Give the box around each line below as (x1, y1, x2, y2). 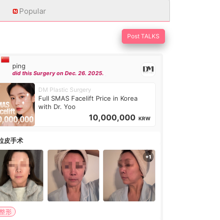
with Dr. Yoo (38, 103, 76, 110)
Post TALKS (127, 32, 160, 40)
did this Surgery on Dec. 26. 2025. (12, 70, 104, 77)
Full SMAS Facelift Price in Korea (38, 94, 137, 102)
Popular (19, 6, 46, 16)
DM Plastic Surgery (38, 86, 91, 93)
